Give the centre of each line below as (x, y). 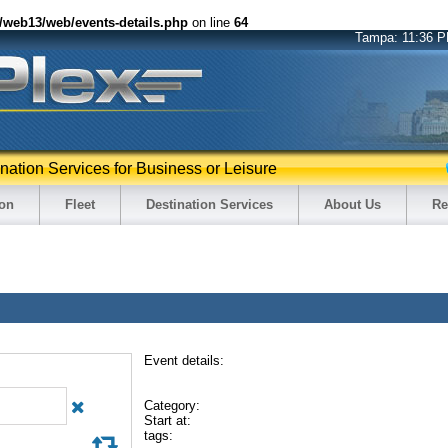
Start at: (167, 421)
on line (211, 22)
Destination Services (209, 204)
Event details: (184, 361)
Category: (172, 406)
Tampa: (379, 37)
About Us (352, 204)
